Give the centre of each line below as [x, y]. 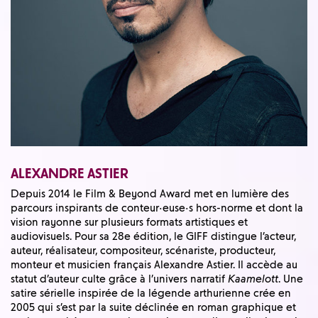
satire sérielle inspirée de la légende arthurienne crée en [151, 294]
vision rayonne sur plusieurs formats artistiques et [129, 223]
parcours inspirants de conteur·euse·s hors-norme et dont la [157, 208]
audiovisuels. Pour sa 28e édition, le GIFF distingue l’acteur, [153, 237]
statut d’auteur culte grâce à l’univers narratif [119, 279]
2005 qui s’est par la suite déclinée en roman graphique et [153, 308]
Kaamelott [253, 279]
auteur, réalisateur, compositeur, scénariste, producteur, [143, 251]
